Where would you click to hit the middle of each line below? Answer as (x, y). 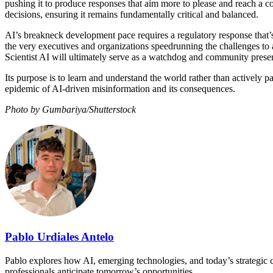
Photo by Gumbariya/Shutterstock (70, 110)
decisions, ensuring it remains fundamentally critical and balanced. (133, 15)
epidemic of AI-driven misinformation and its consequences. (120, 89)
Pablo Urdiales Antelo (59, 236)
